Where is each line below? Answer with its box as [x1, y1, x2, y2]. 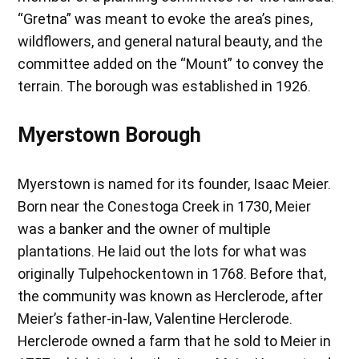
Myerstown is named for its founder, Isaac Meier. [18, 175, 332, 193]
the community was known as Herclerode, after [18, 288, 324, 305]
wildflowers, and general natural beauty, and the [18, 33, 324, 50]
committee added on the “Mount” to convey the [18, 55, 325, 73]
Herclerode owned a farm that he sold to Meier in [18, 333, 332, 350]
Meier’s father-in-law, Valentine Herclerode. [18, 310, 293, 328]
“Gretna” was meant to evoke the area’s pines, [18, 10, 313, 28]
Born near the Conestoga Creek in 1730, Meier [18, 198, 312, 216]
